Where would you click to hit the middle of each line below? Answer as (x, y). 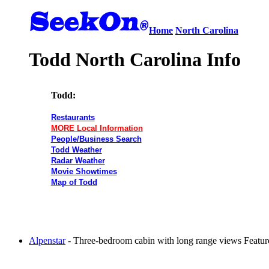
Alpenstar (47, 240)
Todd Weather (76, 150)
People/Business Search (96, 139)
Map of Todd (74, 182)
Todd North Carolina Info (135, 60)
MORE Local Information (97, 128)
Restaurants (73, 117)
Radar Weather (78, 160)
